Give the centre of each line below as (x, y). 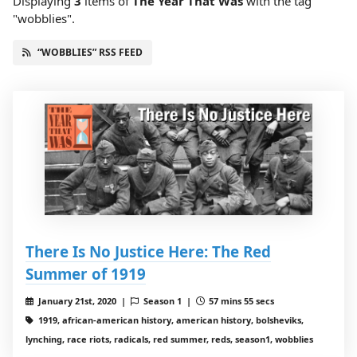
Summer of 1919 (86, 274)
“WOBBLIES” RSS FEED (90, 53)
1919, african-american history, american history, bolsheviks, (169, 320)
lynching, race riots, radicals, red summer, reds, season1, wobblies (169, 339)
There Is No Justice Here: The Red (148, 252)
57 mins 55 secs (241, 301)
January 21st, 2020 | (83, 301)
